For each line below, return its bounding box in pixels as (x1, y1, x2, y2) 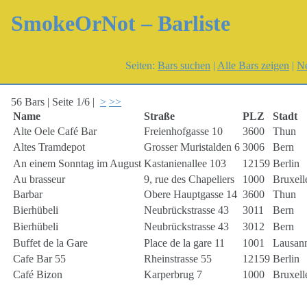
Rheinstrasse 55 (144, 252, 212, 265)
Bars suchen (158, 59, 210, 71)
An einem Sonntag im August (13, 157, 141, 169)
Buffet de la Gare (13, 236, 88, 249)
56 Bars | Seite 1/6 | (11, 95, 100, 108)
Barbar (13, 188, 42, 200)
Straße (144, 110, 175, 122)
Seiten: (125, 59, 158, 71)
